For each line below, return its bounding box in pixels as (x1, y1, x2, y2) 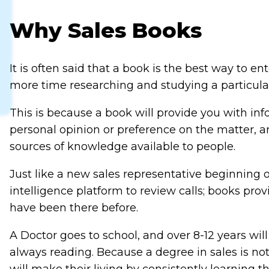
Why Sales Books (9, 17, 202, 44)
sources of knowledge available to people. (9, 140, 235, 154)
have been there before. (9, 201, 138, 215)
